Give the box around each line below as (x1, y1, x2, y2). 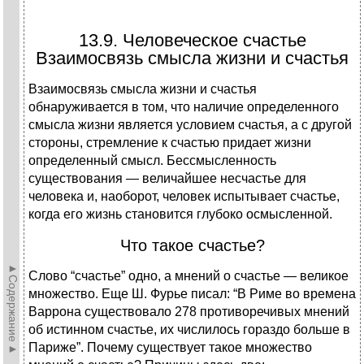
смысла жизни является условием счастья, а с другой (28, 118, 352, 132)
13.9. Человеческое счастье (78, 30, 306, 51)
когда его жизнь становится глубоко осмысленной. (28, 207, 332, 222)
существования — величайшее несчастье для (28, 171, 306, 186)
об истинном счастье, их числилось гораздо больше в (28, 323, 350, 337)
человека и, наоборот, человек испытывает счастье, (28, 189, 340, 204)
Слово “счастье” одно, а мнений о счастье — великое (28, 269, 349, 284)
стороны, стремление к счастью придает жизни (28, 136, 311, 150)
